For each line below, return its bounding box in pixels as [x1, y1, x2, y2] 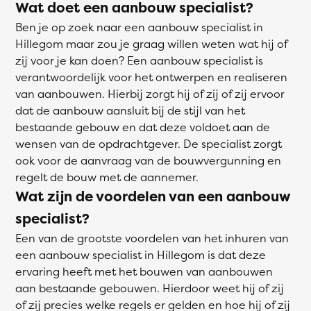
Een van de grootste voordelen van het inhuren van [15, 230, 289, 246]
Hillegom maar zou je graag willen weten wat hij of [15, 36, 287, 51]
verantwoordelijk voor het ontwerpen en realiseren [15, 69, 287, 85]
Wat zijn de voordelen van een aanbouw [15, 187, 290, 205]
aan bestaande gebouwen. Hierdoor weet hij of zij [15, 280, 284, 296]
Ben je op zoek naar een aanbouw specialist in [15, 19, 263, 35]
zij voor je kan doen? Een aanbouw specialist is [15, 53, 263, 68]
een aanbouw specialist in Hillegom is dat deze [15, 247, 266, 262]
